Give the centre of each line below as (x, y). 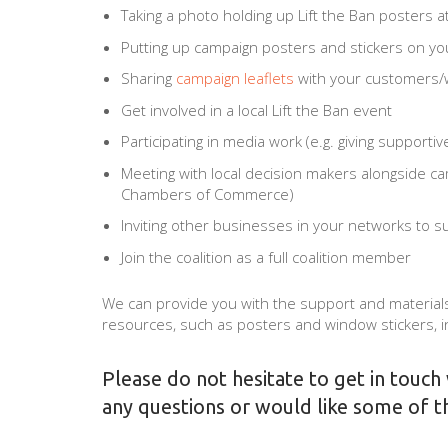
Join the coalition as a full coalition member (265, 256)
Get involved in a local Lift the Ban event (256, 109)
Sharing (148, 78)
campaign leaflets (234, 78)
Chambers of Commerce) (207, 193)
